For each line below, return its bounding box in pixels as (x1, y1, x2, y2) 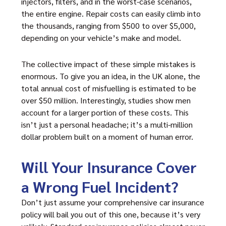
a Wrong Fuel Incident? (21, 177, 179, 196)
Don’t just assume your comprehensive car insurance (21, 197, 204, 207)
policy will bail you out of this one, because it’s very (21, 209, 200, 219)
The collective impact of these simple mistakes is (21, 59, 196, 69)
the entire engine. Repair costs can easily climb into (21, 8, 201, 19)
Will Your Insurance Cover (21, 157, 197, 177)
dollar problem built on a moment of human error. (21, 131, 193, 142)
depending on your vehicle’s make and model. (21, 32, 181, 43)
